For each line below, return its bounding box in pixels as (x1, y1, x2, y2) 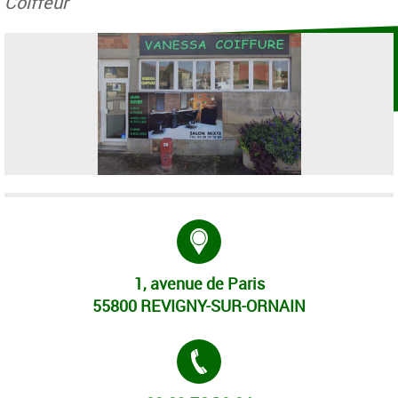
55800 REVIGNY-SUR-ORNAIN (92, 295, 306, 317)
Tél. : (221, 339, 256, 362)
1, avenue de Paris (133, 273, 265, 295)
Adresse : (221, 219, 288, 242)
